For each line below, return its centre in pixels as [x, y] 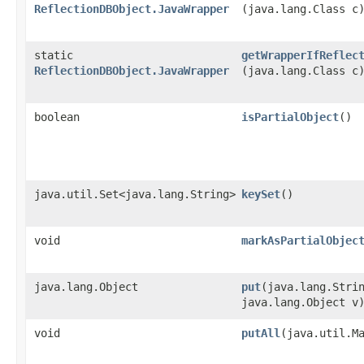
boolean [57, 117]
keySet [261, 194]
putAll [261, 333]
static [54, 55]
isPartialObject [290, 117]
